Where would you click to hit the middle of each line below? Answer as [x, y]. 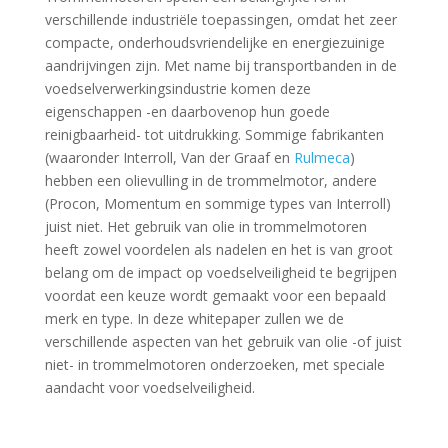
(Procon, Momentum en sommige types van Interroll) [217, 203]
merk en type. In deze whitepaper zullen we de [194, 318]
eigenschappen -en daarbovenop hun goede [187, 111]
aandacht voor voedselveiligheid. [149, 387]
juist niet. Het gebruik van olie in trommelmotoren [205, 226]
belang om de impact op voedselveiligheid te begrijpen [220, 272]
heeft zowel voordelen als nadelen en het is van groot [218, 249]
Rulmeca [321, 157]
